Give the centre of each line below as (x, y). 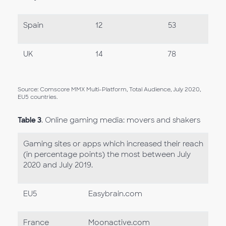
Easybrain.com (115, 194)
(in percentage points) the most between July (107, 154)
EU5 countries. (38, 97)
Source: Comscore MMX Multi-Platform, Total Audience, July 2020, (109, 89)
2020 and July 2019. (58, 165)
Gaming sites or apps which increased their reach (113, 144)
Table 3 (30, 120)
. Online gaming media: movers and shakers (121, 120)
